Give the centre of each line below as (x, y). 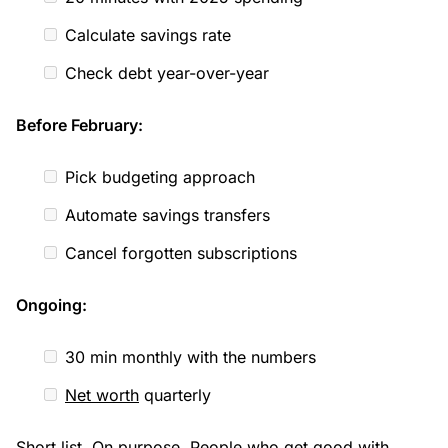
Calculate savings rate (145, 34)
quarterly (175, 394)
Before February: (79, 124)
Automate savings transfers (165, 214)
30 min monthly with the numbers (188, 356)
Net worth (102, 394)
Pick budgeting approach (157, 176)
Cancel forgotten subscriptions (178, 252)
